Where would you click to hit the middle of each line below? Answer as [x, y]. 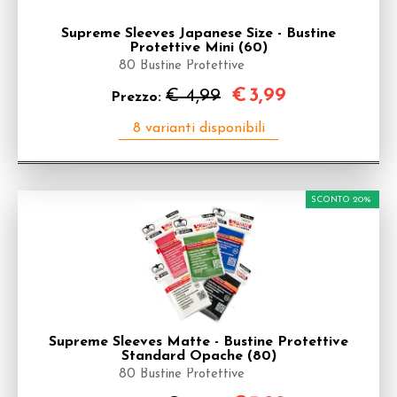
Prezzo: [138, 97]
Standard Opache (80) [198, 356]
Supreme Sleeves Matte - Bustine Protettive [198, 342]
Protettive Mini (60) [198, 48]
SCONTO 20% [341, 200]
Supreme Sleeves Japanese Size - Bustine [198, 34]
